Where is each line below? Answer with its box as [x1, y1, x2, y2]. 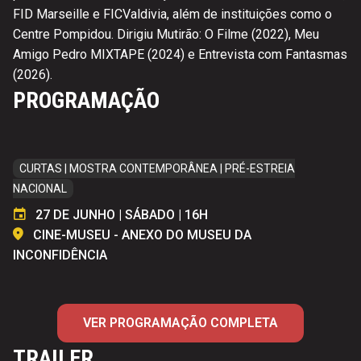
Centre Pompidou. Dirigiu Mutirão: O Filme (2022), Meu [13, 26, 319, 42]
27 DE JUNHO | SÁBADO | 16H [35, 206, 208, 222]
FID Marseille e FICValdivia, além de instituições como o [13, 6, 332, 22]
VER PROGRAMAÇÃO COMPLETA [83, 314, 278, 330]
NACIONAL [13, 181, 67, 195]
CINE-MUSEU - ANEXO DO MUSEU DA [33, 226, 251, 243]
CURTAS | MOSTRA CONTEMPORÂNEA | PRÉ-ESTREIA [19, 161, 295, 175]
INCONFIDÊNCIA [13, 247, 107, 263]
